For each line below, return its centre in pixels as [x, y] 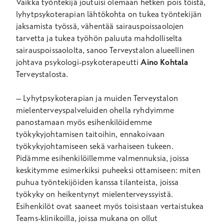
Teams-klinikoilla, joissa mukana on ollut [87, 218]
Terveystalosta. [43, 74]
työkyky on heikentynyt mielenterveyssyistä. [94, 194]
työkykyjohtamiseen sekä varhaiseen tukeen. [95, 146]
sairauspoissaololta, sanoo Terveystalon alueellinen [105, 50]
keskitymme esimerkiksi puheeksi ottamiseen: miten [108, 170]
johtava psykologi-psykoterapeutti [78, 62]
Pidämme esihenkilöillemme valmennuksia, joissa [103, 158]
